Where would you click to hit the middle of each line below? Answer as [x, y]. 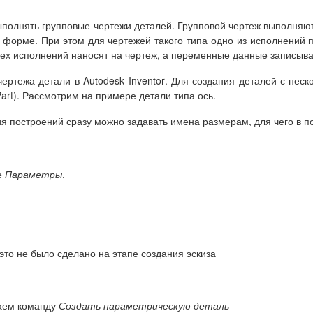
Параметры [34, 174]
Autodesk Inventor [124, 80]
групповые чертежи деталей [107, 25]
